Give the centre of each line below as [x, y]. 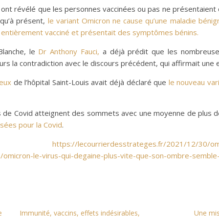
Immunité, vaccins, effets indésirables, [80, 213]
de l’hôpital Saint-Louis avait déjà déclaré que [90, 82]
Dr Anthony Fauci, [69, 51]
